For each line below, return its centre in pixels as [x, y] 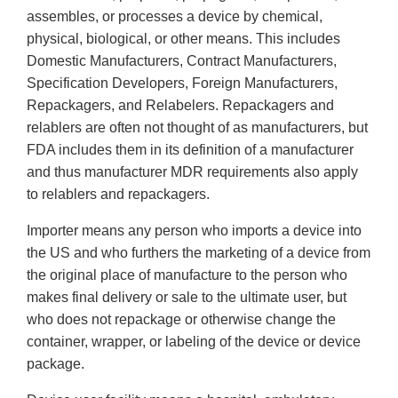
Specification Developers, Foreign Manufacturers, [182, 84]
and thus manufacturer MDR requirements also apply [192, 172]
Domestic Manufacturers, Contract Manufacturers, [182, 61]
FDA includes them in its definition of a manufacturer [190, 150]
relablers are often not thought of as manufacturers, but [197, 128]
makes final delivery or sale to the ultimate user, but [187, 298]
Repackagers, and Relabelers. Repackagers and [180, 106]
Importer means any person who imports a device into [194, 231]
